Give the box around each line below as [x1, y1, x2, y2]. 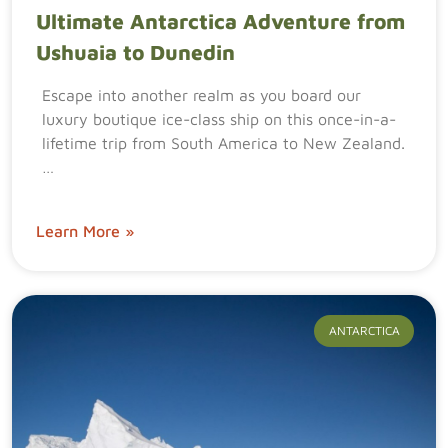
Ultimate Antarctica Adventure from [36, 9, 405, 33]
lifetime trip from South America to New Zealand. [42, 134, 405, 152]
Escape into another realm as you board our [42, 86, 361, 104]
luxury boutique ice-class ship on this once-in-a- [42, 110, 396, 128]
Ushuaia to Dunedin [36, 40, 235, 64]
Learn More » [36, 222, 134, 240]
